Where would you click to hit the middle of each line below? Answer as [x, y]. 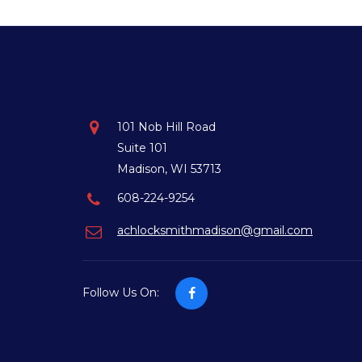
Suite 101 [142, 148]
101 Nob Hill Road [166, 127]
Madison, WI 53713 [169, 169]
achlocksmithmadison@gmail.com [215, 230]
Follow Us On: [121, 292]
